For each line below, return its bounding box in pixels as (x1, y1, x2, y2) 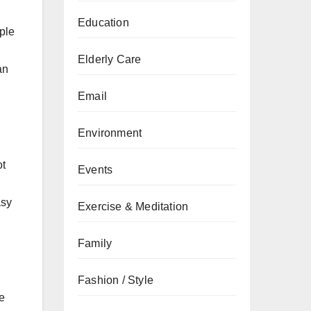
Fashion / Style (78, 274, 153, 286)
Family (78, 237, 112, 249)
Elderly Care (78, 53, 142, 65)
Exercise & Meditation (78, 201, 189, 212)
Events (78, 164, 113, 176)
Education (78, 17, 129, 28)
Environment (78, 127, 142, 139)
